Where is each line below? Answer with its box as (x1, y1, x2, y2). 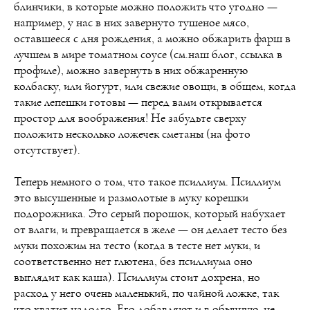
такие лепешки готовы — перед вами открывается (14, 96, 262, 109)
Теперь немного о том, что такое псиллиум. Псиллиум (14, 176, 281, 189)
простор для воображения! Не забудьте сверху (14, 112, 246, 125)
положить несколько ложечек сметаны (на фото (14, 128, 250, 141)
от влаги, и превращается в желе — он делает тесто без (14, 224, 287, 237)
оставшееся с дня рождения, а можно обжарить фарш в (14, 33, 291, 46)
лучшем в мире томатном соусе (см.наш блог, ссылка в (14, 48, 282, 62)
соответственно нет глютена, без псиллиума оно (14, 255, 253, 268)
